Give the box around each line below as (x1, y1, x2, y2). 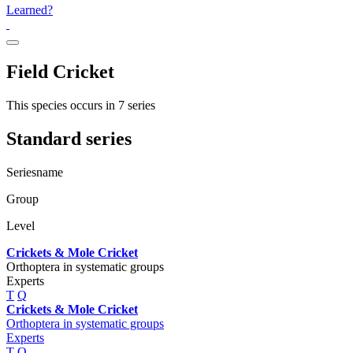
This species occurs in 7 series (6, 98, 155, 112)
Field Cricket (6, 61, 114, 82)
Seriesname (6, 165, 63, 179)
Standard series (6, 128, 132, 149)
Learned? (6, 2, 53, 17)
